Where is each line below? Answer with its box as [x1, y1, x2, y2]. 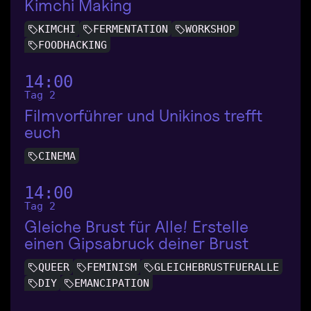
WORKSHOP [185, 22, 235, 35]
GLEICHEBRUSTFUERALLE [154, 260, 279, 274]
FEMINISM [87, 260, 137, 274]
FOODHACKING [38, 38, 107, 51]
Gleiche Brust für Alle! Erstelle [24, 216, 249, 237]
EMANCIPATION [74, 277, 149, 290]
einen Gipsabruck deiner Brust [24, 233, 249, 253]
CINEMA [38, 149, 76, 162]
